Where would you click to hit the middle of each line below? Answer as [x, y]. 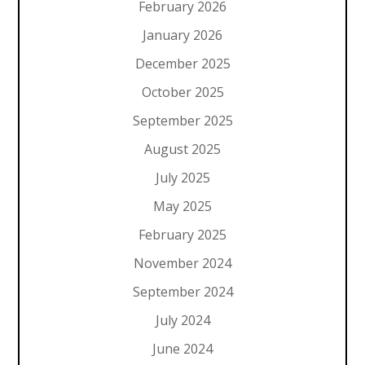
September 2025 [182, 120]
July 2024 [182, 320]
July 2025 [182, 177]
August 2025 [182, 149]
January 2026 [182, 35]
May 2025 [182, 206]
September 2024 [182, 291]
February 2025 [182, 234]
